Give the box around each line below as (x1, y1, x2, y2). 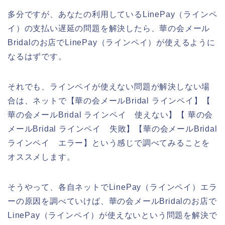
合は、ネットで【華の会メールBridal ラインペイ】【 (8, 96, 211, 105)
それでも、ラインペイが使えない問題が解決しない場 (8, 82, 210, 91)
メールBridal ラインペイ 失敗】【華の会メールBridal (8, 124, 217, 133)
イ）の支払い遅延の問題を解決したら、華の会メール (8, 24, 210, 33)
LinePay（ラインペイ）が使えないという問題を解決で (8, 210, 217, 219)
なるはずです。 (8, 52, 67, 61)
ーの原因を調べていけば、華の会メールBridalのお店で (8, 196, 217, 205)
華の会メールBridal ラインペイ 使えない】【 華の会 (8, 110, 213, 119)
